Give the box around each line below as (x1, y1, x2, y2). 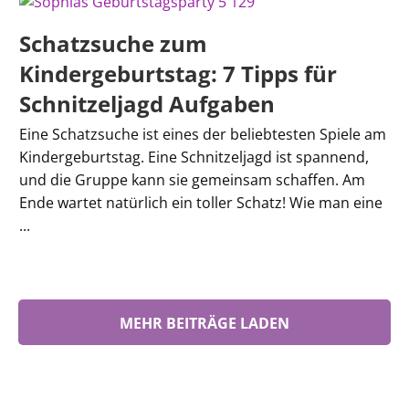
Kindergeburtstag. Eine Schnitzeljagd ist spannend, (19, 147, 369, 167)
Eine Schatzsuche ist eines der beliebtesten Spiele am (19, 124, 386, 144)
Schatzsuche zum (19, 28, 207, 58)
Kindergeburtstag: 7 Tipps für (19, 58, 337, 89)
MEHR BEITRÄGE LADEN (120, 313, 289, 333)
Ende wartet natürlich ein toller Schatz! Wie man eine (19, 193, 383, 213)
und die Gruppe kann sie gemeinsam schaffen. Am (19, 170, 365, 190)
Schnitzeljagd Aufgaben (19, 89, 275, 119)
